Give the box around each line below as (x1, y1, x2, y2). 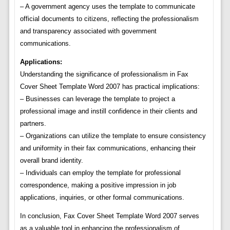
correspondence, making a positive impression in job (20, 181, 176, 189)
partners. (20, 120, 46, 128)
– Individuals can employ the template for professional (20, 169, 181, 177)
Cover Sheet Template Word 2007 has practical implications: (20, 83, 200, 91)
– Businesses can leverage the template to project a (20, 95, 175, 103)
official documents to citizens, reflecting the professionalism (20, 15, 199, 23)
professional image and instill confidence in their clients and (20, 107, 197, 116)
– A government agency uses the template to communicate (20, 3, 195, 11)
